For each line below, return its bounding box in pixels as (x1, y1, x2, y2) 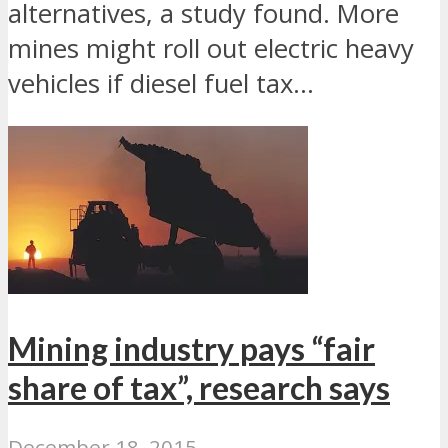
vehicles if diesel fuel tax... (8, 65, 314, 101)
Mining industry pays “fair (8, 328, 375, 368)
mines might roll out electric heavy (8, 30, 414, 66)
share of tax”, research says (8, 367, 390, 407)
